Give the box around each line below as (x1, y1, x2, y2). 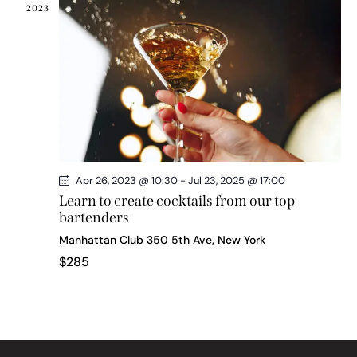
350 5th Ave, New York (147, 233, 265, 248)
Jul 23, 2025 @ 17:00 (188, 174, 285, 188)
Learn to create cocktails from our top (59, 192, 295, 210)
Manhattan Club (59, 233, 147, 248)
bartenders (59, 209, 129, 227)
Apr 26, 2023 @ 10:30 (76, 174, 178, 188)
